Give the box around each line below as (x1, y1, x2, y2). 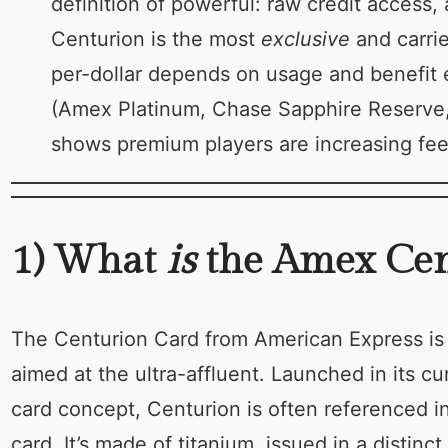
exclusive (260, 26, 350, 51)
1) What (10, 236, 166, 284)
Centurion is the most (50, 26, 261, 51)
